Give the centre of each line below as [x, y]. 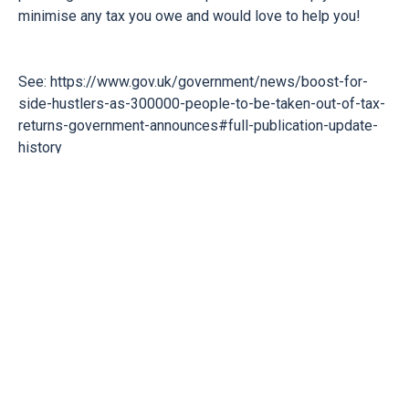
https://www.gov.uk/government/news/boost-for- [209, 82]
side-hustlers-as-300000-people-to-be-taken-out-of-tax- [202, 104]
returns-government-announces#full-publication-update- [198, 126]
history [40, 147]
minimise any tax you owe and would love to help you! [189, 16]
